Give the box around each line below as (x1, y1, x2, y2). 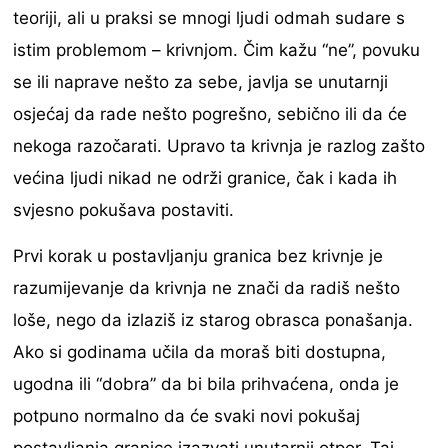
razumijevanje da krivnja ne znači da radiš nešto (13, 278, 401, 299)
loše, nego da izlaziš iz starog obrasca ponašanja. (13, 310, 414, 331)
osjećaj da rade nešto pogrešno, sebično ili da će (13, 104, 408, 125)
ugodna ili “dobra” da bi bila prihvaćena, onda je (13, 374, 400, 395)
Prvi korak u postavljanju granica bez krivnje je (13, 246, 384, 267)
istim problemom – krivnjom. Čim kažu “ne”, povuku (13, 40, 421, 61)
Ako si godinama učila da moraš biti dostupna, (13, 342, 387, 363)
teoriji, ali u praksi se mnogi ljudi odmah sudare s (13, 8, 406, 29)
